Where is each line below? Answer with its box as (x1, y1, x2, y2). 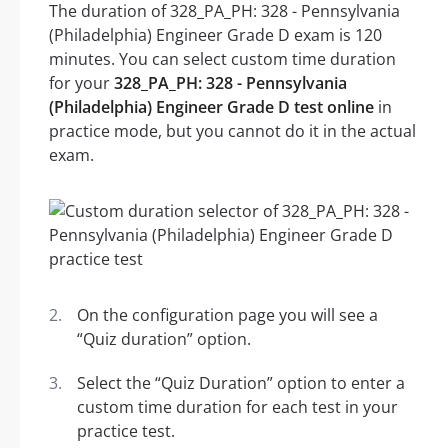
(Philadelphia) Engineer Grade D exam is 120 (49, 24, 382, 47)
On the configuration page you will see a (77, 304, 378, 327)
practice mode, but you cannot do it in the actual (49, 120, 416, 143)
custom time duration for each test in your (77, 396, 398, 419)
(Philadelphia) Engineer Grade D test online (49, 96, 374, 119)
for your (49, 72, 114, 95)
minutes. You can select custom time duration (49, 48, 396, 71)
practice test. (77, 420, 175, 443)
